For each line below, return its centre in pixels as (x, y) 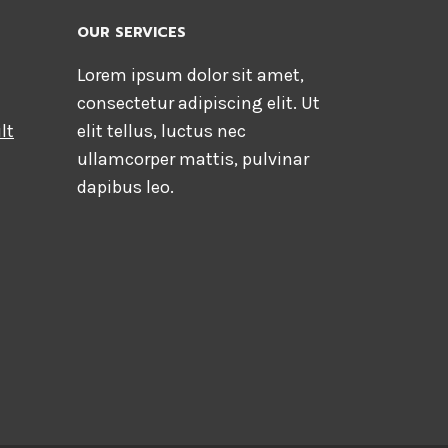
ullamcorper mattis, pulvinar (192, 159)
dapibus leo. (125, 187)
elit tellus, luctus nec (161, 131)
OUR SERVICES (131, 33)
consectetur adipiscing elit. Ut (198, 103)
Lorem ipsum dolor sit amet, (190, 75)
